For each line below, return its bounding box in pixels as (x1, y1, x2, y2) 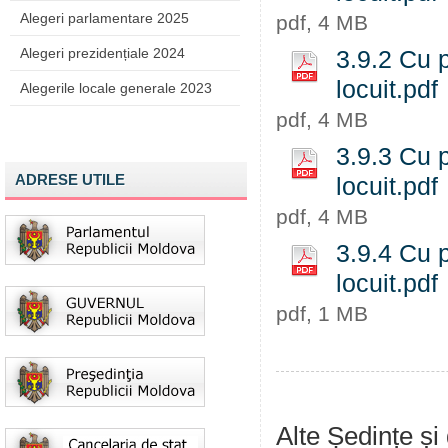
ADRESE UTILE (15, 171, 125, 188)
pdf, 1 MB (276, 302, 368, 325)
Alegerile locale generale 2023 (20, 80, 212, 96)
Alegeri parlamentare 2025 (20, 10, 189, 26)
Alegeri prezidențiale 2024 (20, 45, 185, 61)
